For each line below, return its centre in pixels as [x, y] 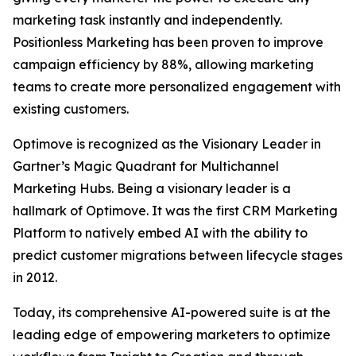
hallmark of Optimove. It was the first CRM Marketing [175, 211]
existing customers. [71, 109]
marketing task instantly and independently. [147, 20]
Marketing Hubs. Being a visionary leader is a [152, 188]
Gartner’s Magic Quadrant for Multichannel [146, 166]
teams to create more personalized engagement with [177, 87]
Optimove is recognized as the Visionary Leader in [167, 144]
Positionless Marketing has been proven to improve [168, 42]
